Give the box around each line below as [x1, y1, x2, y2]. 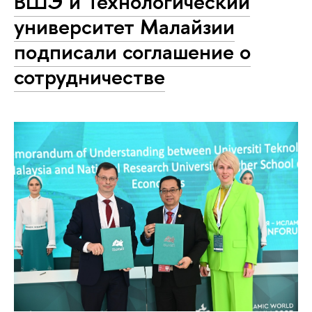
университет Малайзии [14, 12, 235, 42]
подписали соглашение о [14, 37, 251, 67]
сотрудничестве [14, 62, 165, 92]
